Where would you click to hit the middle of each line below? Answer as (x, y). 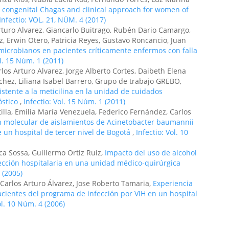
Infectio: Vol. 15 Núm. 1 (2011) (74, 101)
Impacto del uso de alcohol (151, 153)
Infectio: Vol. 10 (162, 132)
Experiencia (173, 183)
